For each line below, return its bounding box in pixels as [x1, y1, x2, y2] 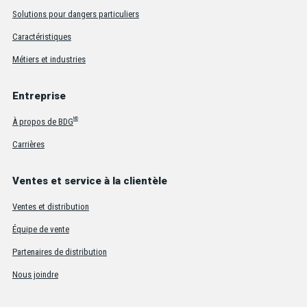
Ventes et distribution [12, 201, 89, 212]
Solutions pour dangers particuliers [12, 8, 139, 19]
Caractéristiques [12, 31, 71, 42]
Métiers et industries [12, 53, 86, 64]
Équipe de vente [12, 223, 69, 234]
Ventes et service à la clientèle [12, 174, 167, 187]
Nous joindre [12, 269, 58, 280]
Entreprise [12, 89, 66, 102]
